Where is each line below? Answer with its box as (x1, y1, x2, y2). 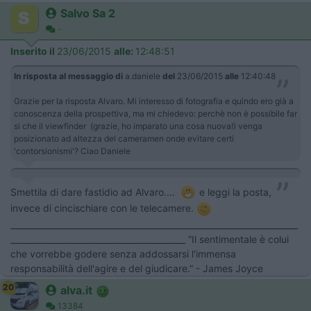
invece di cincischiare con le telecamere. (10, 202, 196, 215)
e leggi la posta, (196, 185, 271, 198)
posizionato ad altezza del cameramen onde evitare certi (14, 133, 236, 144)
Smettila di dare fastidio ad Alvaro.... (10, 185, 180, 198)
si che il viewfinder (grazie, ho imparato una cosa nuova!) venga (14, 120, 262, 131)
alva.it (60, 283, 92, 298)
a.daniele (123, 70, 162, 81)
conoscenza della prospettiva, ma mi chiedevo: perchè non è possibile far (14, 108, 297, 119)
